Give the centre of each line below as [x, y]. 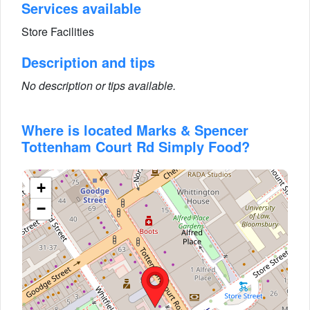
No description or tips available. [99, 85]
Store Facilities [58, 31]
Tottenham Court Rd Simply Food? [136, 146]
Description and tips [88, 62]
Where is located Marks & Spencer [135, 130]
